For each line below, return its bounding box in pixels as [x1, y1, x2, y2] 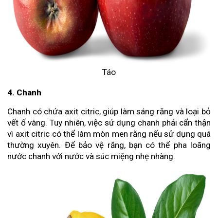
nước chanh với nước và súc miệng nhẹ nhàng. [7, 151, 175, 162]
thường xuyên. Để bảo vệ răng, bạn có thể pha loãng [7, 140, 211, 150]
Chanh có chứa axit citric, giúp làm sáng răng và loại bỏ [7, 107, 211, 117]
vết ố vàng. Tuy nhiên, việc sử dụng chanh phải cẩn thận [7, 118, 211, 128]
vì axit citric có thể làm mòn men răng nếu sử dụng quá [7, 129, 211, 139]
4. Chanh [7, 88, 41, 98]
